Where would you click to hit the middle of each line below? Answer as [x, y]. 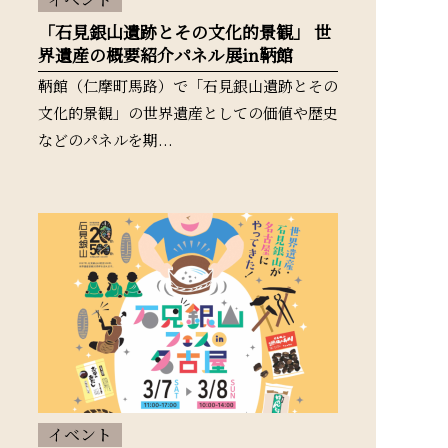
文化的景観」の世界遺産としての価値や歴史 [188, 112]
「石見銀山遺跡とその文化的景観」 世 [184, 31]
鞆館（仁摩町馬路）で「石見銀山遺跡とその [188, 85]
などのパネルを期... [105, 139]
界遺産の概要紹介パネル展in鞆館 [165, 54]
